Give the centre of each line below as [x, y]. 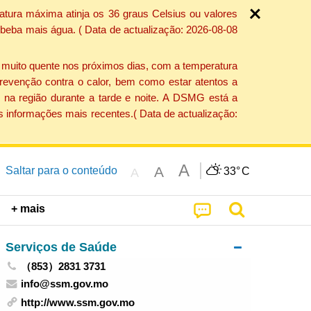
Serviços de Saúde [61, 246]
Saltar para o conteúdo [61, 170]
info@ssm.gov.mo [65, 283]
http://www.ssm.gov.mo [78, 303]
